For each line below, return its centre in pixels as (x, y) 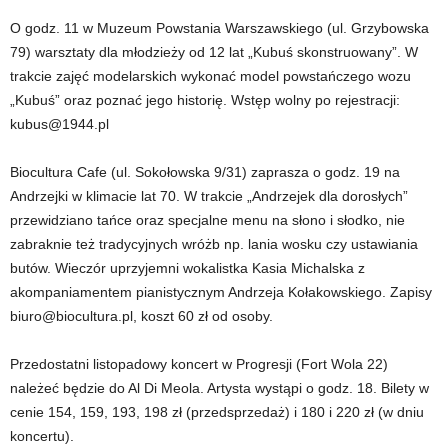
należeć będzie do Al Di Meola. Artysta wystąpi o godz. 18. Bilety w (219, 388)
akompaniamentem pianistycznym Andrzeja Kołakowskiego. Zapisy (221, 292)
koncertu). (42, 436)
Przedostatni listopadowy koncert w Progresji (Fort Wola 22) (199, 364)
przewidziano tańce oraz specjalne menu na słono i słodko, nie (207, 220)
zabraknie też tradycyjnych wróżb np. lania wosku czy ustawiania (214, 244)
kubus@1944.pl (59, 124)
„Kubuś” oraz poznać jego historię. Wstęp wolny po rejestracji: (205, 100)
